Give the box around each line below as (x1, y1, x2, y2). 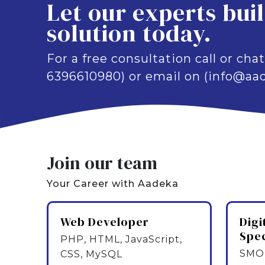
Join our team (47, 151, 158, 175)
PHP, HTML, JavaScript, (60, 234, 183, 245)
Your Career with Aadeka (47, 178, 179, 189)
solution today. (47, 17, 212, 49)
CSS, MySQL (60, 248, 123, 260)
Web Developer (60, 214, 150, 230)
